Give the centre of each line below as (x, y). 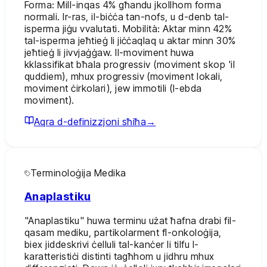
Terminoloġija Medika (78, 173)
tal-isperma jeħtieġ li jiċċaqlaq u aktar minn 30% (130, 40)
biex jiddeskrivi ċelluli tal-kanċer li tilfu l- (112, 244)
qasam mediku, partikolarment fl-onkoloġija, (123, 232)
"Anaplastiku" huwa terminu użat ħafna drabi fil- (131, 221)
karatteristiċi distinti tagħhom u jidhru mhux (119, 256)
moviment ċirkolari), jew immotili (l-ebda (113, 88)
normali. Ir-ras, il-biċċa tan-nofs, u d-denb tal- (127, 16)
